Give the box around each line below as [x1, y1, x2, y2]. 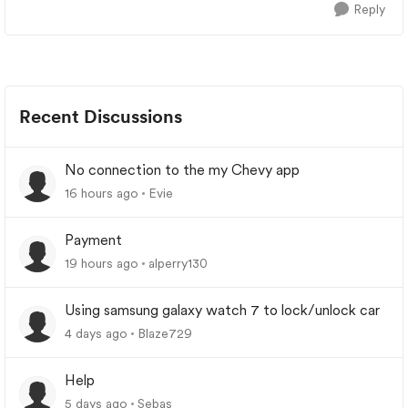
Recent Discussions [19, 106, 182, 127]
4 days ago [65, 326, 127, 341]
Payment [65, 231, 122, 249]
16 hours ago [65, 186, 138, 200]
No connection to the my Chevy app [65, 161, 300, 178]
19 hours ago [65, 256, 138, 270]
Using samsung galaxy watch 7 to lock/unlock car [65, 301, 380, 319]
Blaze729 [138, 326, 192, 341]
